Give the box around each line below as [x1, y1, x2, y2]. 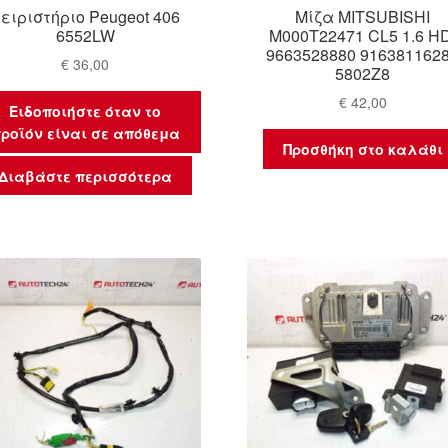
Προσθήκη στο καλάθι [282, 139, 443, 160]
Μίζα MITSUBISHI [295, 4, 431, 28]
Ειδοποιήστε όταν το [9, 101, 162, 122]
